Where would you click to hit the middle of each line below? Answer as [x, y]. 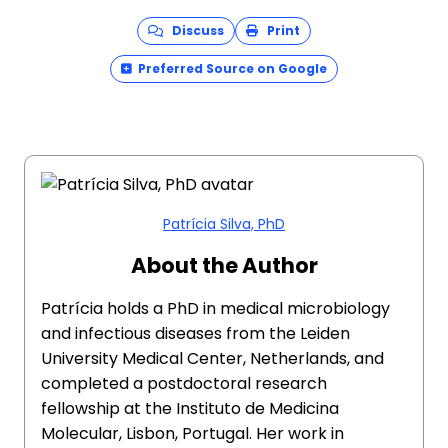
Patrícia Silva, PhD [224, 224]
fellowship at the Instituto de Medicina [190, 409]
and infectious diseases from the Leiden [195, 334]
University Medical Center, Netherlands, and [212, 359]
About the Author [224, 266]
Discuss [193, 31]
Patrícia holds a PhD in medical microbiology [215, 309]
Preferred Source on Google [232, 69]
